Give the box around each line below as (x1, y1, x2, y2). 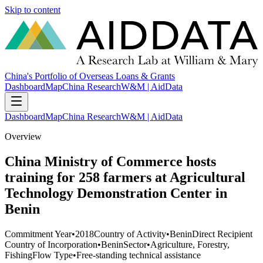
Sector (123, 239, 147, 249)
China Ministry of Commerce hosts (5, 154, 216, 170)
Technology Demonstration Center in (5, 186, 227, 201)
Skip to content (5, 5, 60, 15)
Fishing (5, 249, 32, 260)
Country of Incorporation (5, 239, 97, 249)
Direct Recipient (192, 228, 252, 239)
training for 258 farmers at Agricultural (5, 170, 245, 186)
